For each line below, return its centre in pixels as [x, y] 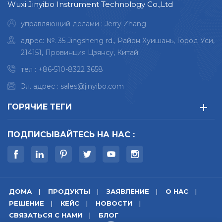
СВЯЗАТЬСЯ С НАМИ [46, 215]
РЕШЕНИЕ [27, 203]
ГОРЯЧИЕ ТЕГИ [40, 107]
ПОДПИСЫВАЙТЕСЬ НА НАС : [71, 135]
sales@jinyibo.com [92, 86]
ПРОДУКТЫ [69, 192]
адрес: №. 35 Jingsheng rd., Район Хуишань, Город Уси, [118, 41]
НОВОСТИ [114, 203]
